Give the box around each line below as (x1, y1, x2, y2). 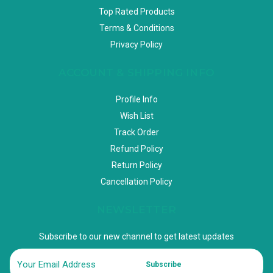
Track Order (114, 127, 159, 137)
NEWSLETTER (97, 203, 176, 216)
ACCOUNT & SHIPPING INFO (58, 66, 214, 79)
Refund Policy (110, 143, 163, 154)
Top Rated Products (98, 6, 175, 16)
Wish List (119, 110, 154, 121)
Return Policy (111, 160, 162, 170)
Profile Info (115, 94, 158, 104)
